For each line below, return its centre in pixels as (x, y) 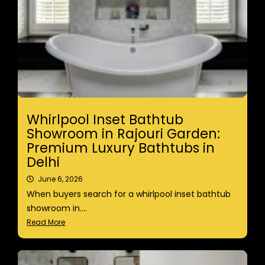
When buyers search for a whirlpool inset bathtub (129, 194)
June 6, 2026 (60, 179)
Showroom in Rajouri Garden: (123, 134)
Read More (46, 222)
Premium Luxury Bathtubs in (121, 148)
